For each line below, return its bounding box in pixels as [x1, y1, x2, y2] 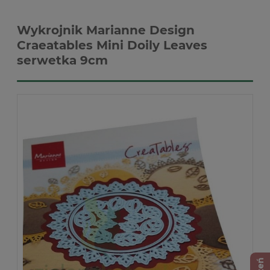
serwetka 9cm [17, 53, 108, 67]
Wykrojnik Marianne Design [17, 23, 195, 37]
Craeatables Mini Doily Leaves [17, 38, 207, 52]
